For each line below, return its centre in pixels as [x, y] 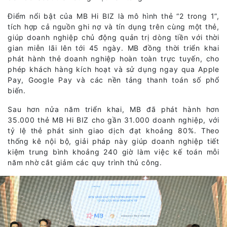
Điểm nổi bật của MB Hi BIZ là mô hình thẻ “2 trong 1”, [113, 16]
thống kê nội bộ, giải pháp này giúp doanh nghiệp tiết [113, 141]
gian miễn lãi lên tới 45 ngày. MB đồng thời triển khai [113, 48]
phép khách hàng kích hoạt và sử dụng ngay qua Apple [113, 69]
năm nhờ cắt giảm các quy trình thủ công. [85, 163]
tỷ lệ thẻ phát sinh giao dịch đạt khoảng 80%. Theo [113, 131]
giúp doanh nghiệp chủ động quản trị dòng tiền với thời [113, 37]
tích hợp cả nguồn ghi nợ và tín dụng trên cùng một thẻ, [113, 27]
